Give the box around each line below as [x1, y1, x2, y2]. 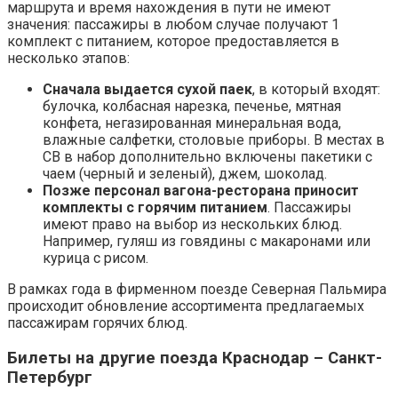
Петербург [7, 368, 92, 388]
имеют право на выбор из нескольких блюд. [43, 216, 342, 234]
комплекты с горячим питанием [43, 199, 267, 217]
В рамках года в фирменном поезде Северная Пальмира [7, 281, 386, 298]
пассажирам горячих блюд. [7, 314, 187, 332]
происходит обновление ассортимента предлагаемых [7, 298, 364, 315]
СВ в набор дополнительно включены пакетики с [43, 148, 372, 166]
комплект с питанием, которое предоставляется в [7, 33, 339, 51]
